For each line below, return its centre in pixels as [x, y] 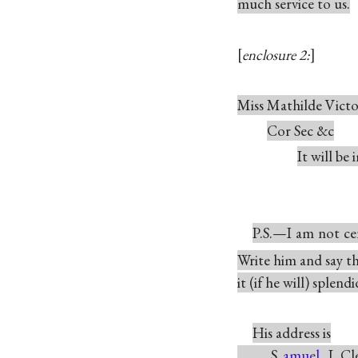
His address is [291, 333]
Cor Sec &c [301, 131]
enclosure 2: [276, 54]
